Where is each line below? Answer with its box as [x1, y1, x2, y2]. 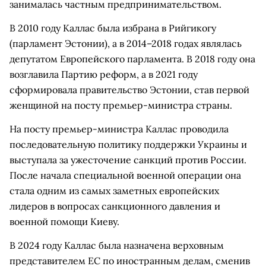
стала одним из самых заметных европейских [9, 185, 219, 197]
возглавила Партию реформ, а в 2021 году [9, 68, 198, 80]
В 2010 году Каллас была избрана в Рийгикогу [9, 22, 216, 34]
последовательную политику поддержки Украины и [9, 138, 247, 150]
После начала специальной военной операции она [9, 169, 241, 181]
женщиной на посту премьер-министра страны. [9, 99, 232, 111]
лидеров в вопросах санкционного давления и [9, 200, 220, 212]
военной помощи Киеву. [9, 216, 119, 227]
